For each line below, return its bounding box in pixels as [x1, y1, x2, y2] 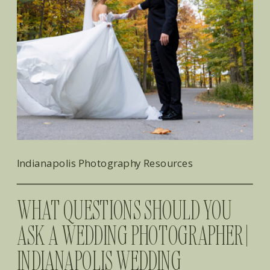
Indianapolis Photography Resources [17, 155, 193, 171]
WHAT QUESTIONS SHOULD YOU [17, 193, 233, 227]
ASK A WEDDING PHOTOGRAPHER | [17, 218, 250, 252]
